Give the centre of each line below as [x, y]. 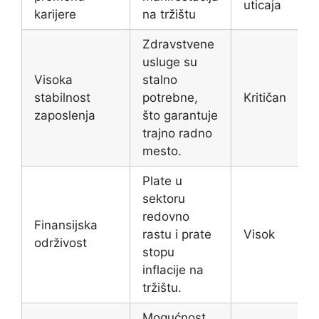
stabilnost [62, 98]
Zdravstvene [178, 45]
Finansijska [66, 225]
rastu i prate [177, 235]
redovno [166, 217]
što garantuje [180, 116]
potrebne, [170, 98]
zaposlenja [65, 116]
